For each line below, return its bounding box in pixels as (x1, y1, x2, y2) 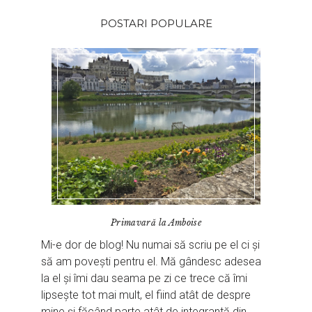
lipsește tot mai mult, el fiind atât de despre (41, 288, 251, 302)
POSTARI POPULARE (100, 17, 212, 31)
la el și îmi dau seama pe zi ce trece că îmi (41, 272, 248, 286)
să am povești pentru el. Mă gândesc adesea (41, 255, 262, 269)
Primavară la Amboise (111, 217, 201, 228)
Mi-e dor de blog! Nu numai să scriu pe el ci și (41, 238, 260, 252)
